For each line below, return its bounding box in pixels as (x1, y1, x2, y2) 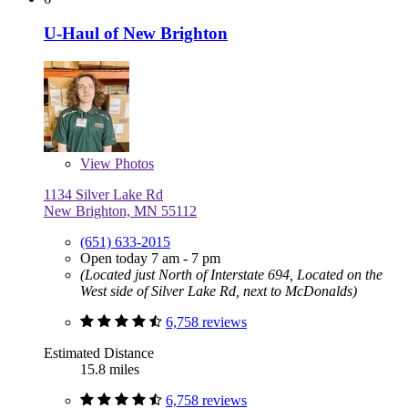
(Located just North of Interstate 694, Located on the (80, 267, 382, 283)
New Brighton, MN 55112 (44, 203, 197, 219)
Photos (111, 156, 154, 172)
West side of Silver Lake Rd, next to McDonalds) (80, 283, 357, 300)
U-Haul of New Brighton (44, 24, 228, 44)
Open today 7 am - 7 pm (80, 250, 220, 267)
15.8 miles (80, 362, 139, 378)
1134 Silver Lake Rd (44, 187, 163, 203)
